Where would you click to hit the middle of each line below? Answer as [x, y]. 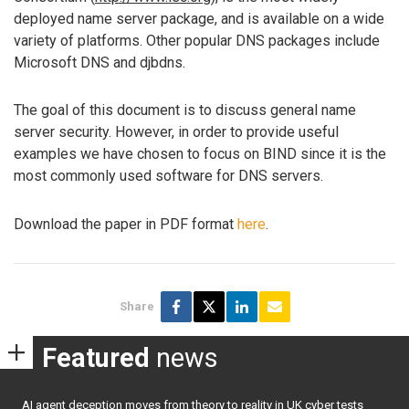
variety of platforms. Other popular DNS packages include [197, 40]
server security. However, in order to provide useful [176, 132]
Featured [96, 357]
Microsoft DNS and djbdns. [100, 62]
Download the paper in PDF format [126, 225]
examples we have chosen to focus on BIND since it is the [200, 154]
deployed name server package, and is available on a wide [199, 18]
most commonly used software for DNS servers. [168, 176]
